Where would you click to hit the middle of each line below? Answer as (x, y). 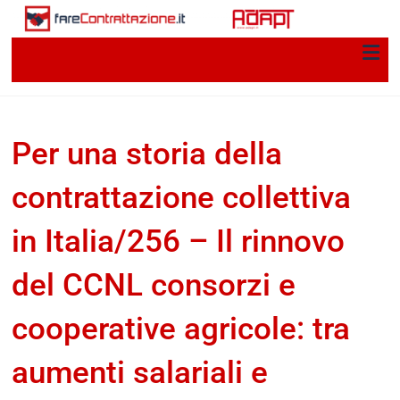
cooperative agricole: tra (181, 329)
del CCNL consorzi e (154, 285)
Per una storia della (147, 154)
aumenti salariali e (140, 372)
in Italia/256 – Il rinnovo (179, 241)
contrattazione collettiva (182, 197)
